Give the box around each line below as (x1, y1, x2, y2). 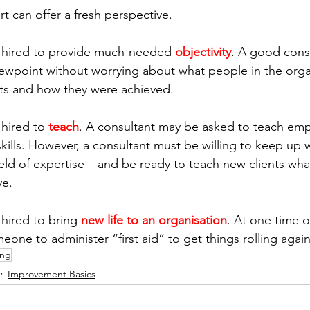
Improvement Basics (8, 267, 95, 280)
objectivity (175, 44, 231, 60)
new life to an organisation (81, 212, 227, 228)
